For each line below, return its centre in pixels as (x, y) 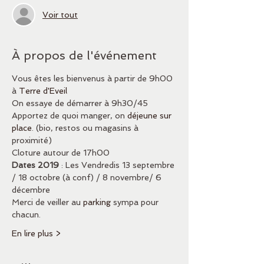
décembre (31, 190)
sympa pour (136, 202)
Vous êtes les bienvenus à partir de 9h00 (93, 78)
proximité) (33, 140)
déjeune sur (151, 115)
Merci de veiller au (47, 202)
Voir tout (60, 14)
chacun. (26, 214)
